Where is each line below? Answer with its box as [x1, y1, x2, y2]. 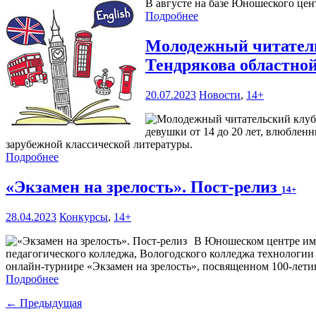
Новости [199, 89, 241, 102]
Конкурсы [59, 211, 108, 224]
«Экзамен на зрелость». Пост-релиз [6, 178, 281, 197]
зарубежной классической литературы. [6, 138, 193, 151]
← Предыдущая [6, 297, 82, 310]
